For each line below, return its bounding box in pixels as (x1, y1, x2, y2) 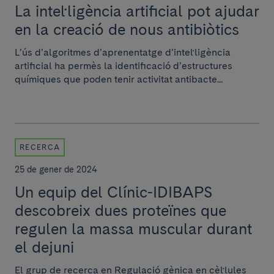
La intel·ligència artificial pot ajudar (15, 2, 259, 20)
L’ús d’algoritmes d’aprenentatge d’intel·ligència (15, 46, 231, 58)
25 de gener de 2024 (15, 165, 97, 174)
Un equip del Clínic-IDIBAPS (15, 183, 212, 201)
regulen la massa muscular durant (15, 220, 252, 238)
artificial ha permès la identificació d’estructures (15, 60, 232, 72)
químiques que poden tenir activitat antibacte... (15, 73, 223, 85)
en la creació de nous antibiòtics (15, 20, 239, 39)
